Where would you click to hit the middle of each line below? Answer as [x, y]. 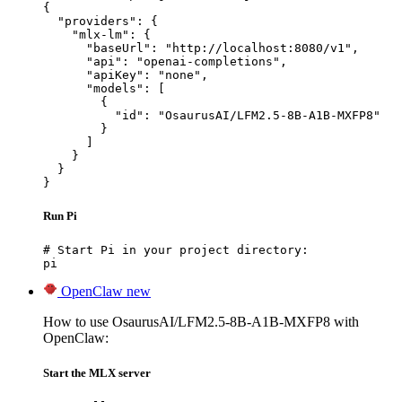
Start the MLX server [97, 373]
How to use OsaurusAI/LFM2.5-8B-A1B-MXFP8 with [201, 321]
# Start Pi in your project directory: [176, 249]
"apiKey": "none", [126, 74]
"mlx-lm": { [97, 34]
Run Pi [60, 215]
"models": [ [104, 88]
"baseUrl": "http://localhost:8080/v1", [201, 48]
